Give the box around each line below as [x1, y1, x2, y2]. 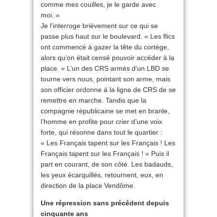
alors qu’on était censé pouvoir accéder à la [41, 54, 174, 62]
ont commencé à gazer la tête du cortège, [41, 43, 169, 51]
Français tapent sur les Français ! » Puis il [41, 150, 169, 157]
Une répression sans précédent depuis [41, 199, 169, 207]
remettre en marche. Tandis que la [41, 96, 146, 104]
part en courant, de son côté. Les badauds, [41, 160, 173, 168]
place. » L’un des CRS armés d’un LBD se [41, 64, 169, 72]
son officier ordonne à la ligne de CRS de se [41, 86, 176, 93]
